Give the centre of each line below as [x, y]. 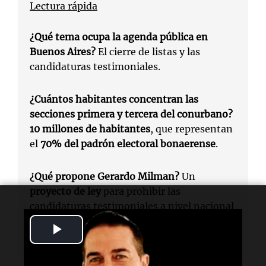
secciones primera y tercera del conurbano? [131, 114]
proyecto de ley [65, 191]
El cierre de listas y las [148, 52]
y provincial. [58, 221]
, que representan [191, 129]
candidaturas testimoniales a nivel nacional [132, 206]
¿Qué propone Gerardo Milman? [104, 176]
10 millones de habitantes [90, 129]
